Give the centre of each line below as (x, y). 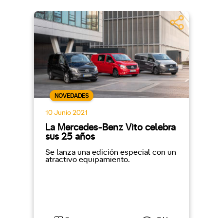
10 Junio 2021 (66, 113)
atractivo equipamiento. (87, 160)
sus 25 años (70, 137)
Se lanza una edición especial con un (110, 152)
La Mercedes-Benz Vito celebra (110, 128)
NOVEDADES (71, 96)
